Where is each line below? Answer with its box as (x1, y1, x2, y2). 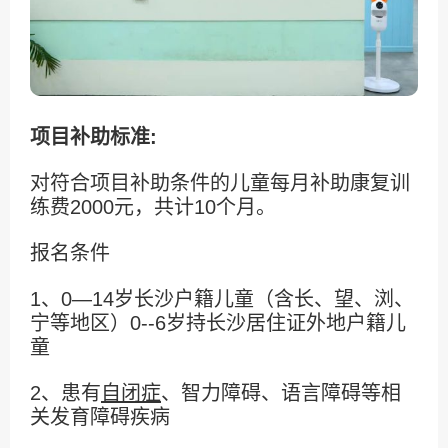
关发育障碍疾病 (30, 405, 170, 428)
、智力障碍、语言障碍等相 (161, 381, 401, 404)
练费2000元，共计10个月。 (30, 195, 276, 218)
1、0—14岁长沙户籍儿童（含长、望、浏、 (30, 287, 414, 310)
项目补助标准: (30, 125, 157, 148)
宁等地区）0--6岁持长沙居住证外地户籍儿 (30, 311, 406, 334)
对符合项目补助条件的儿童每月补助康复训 (30, 171, 410, 194)
